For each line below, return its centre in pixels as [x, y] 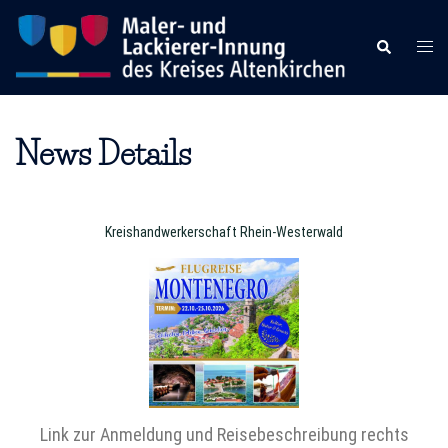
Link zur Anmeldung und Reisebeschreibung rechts [224, 435]
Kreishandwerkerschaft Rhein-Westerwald [224, 232]
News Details [103, 154]
